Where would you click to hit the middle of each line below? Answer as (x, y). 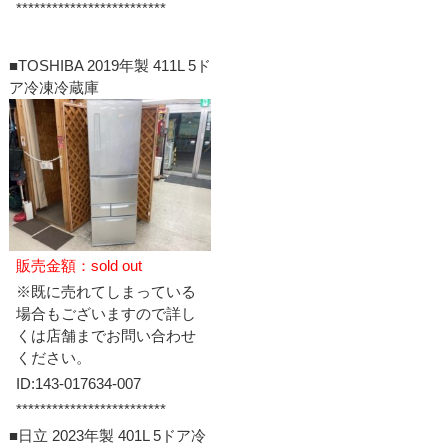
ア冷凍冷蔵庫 (53, 88)
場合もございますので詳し (105, 314)
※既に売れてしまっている (105, 292)
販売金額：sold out (78, 266)
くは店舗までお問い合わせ (105, 336)
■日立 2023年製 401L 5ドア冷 (107, 436)
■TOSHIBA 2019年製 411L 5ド (109, 66)
